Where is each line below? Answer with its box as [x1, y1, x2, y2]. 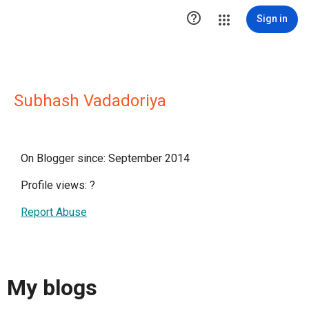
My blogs [7, 275, 97, 301]
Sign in [257, 13, 288, 24]
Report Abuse [21, 206, 87, 219]
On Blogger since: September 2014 [21, 152, 190, 165]
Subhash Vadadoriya [14, 91, 166, 110]
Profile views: [21, 179, 90, 192]
